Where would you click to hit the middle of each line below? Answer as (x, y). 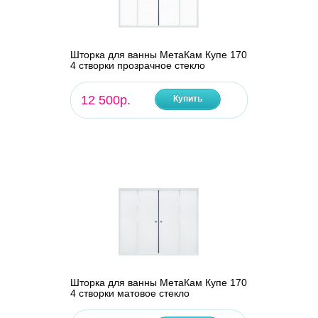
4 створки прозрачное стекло (137, 66)
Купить (187, 99)
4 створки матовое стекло (130, 294)
